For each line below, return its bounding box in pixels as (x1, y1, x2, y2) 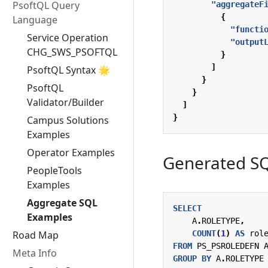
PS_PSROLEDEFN (197, 240, 259, 251)
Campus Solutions (27, 114, 109, 127)
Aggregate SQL (27, 196, 98, 209)
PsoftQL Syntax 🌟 (27, 63, 110, 77)
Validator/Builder (27, 96, 104, 109)
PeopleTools (27, 164, 82, 177)
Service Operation (27, 31, 108, 44)
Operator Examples (27, 146, 115, 159)
